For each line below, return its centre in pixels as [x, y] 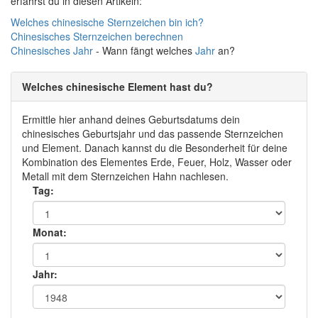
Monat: [50, 232]
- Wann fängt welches [144, 50]
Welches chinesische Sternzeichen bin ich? [107, 22]
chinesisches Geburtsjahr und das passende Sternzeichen [153, 133]
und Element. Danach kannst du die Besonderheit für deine [155, 148]
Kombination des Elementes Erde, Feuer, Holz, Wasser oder [157, 162]
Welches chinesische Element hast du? [117, 87]
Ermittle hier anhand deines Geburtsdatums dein [131, 119]
